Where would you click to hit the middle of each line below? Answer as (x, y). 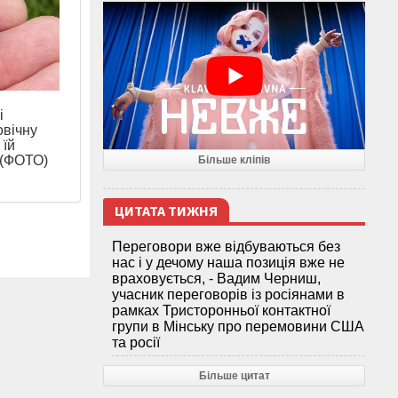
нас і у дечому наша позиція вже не (228, 263)
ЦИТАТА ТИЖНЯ (166, 212)
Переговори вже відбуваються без (226, 247)
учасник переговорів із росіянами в (228, 295)
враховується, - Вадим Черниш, (216, 279)
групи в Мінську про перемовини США (238, 327)
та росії (136, 343)
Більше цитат (234, 376)
